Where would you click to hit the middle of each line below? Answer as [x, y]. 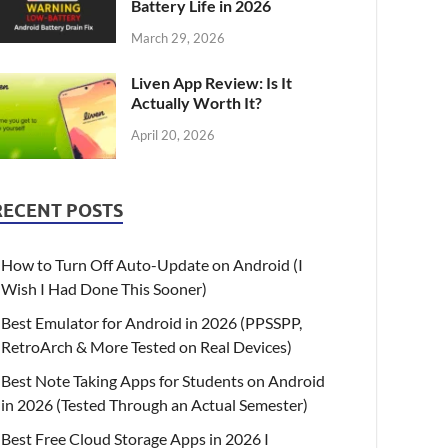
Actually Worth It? [197, 103]
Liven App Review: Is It [212, 83]
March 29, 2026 [178, 38]
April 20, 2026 [173, 134]
